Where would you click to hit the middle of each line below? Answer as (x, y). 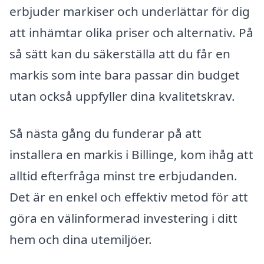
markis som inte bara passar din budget (125, 75)
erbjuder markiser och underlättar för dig (130, 11)
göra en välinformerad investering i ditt (123, 218)
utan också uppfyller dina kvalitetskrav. (122, 96)
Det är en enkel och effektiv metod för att (129, 197)
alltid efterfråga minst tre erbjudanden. (123, 176)
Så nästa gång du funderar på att (105, 133)
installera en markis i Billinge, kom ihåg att (131, 155)
